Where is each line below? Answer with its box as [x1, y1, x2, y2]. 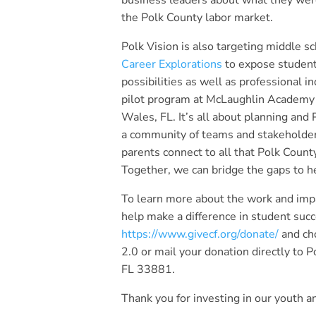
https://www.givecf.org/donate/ [121, 226, 279, 242]
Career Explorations [121, 56, 222, 72]
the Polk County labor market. [121, 10, 273, 25]
